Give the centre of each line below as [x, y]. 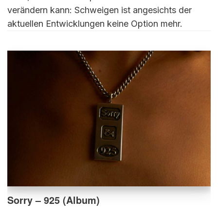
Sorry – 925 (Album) [54, 200]
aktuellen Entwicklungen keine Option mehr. [95, 23]
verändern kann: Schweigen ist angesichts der [100, 10]
